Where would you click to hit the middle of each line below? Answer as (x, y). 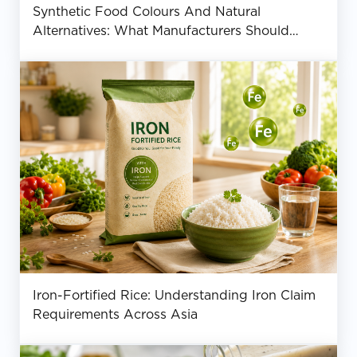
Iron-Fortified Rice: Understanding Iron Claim (174, 295)
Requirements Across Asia (115, 314)
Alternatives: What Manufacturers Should (161, 31)
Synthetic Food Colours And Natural (147, 12)
